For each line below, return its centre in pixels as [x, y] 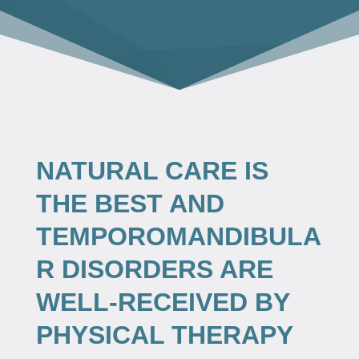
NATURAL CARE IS [152, 170]
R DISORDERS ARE [154, 269]
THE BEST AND [130, 203]
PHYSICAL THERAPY [164, 335]
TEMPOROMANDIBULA [178, 236]
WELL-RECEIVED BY [162, 302]
